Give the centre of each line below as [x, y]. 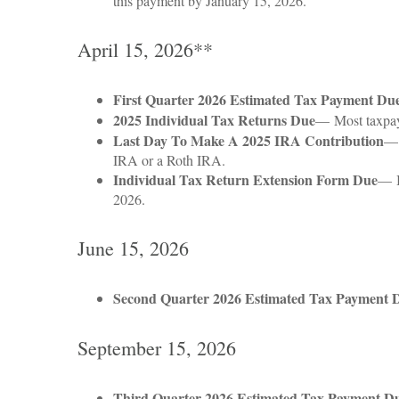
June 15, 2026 [133, 248]
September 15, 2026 [157, 348]
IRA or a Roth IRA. [169, 160]
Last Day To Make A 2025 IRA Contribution [248, 140]
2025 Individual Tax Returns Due [214, 120]
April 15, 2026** [145, 49]
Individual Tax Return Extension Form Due [245, 179]
